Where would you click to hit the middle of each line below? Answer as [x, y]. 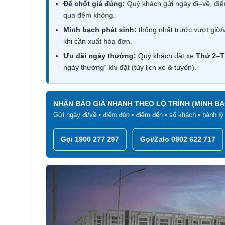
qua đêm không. [89, 15]
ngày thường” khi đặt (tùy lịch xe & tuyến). [130, 68]
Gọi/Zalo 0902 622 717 [178, 139]
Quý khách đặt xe [166, 56]
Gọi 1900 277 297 [90, 139]
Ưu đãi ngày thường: [100, 56]
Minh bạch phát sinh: [100, 30]
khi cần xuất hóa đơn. [98, 41]
